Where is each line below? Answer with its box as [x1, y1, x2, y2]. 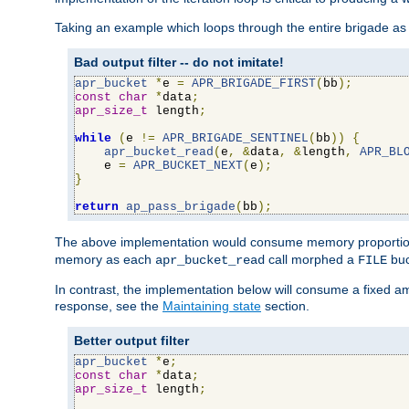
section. [261, 299, 309, 314]
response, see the [55, 299, 163, 314]
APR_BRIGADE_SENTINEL [163, 131, 309, 146]
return [75, 200, 119, 215]
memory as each [55, 252, 155, 267]
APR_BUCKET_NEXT [133, 159, 243, 173]
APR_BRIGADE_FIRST [192, 77, 316, 91]
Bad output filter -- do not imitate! [74, 55, 284, 70]
